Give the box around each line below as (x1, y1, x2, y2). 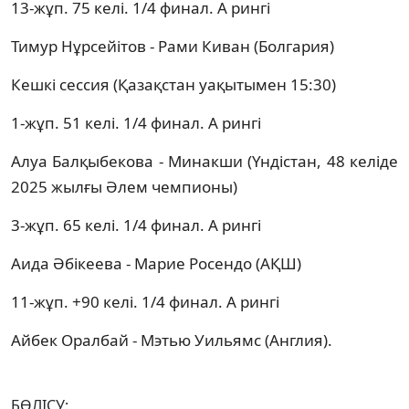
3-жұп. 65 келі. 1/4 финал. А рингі (11, 214, 261, 236)
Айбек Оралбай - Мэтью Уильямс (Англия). (11, 329, 332, 351)
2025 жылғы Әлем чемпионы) (11, 175, 237, 197)
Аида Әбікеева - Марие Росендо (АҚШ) (11, 252, 301, 274)
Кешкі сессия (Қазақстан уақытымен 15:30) (11, 73, 336, 95)
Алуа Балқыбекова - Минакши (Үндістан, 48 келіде (11, 150, 398, 172)
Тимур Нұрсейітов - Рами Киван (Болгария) (11, 35, 334, 57)
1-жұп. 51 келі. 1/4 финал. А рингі (11, 111, 261, 133)
